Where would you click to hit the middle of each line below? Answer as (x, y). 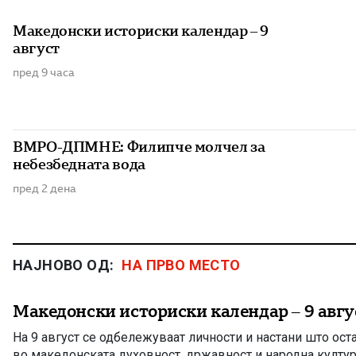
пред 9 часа (44, 73)
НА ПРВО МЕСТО (181, 265)
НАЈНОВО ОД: (64, 265)
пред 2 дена (44, 189)
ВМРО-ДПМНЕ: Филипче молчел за (139, 147)
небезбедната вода (79, 164)
